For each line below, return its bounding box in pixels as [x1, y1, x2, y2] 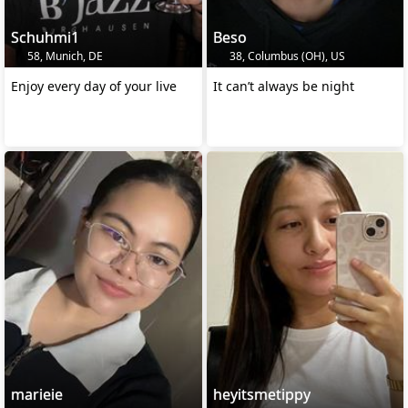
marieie [11, 384, 63, 405]
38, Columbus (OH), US [226, 47, 345, 64]
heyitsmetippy [212, 384, 311, 405]
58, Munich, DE [25, 47, 103, 64]
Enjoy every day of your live [11, 76, 177, 95]
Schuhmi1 [11, 26, 79, 47]
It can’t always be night [212, 76, 354, 95]
